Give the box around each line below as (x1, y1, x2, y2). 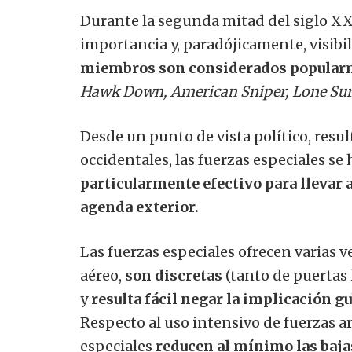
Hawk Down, (80, 82, 167, 101)
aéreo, (80, 266, 122, 285)
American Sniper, (170, 82, 289, 101)
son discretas (125, 266, 222, 285)
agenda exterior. (80, 198, 199, 217)
